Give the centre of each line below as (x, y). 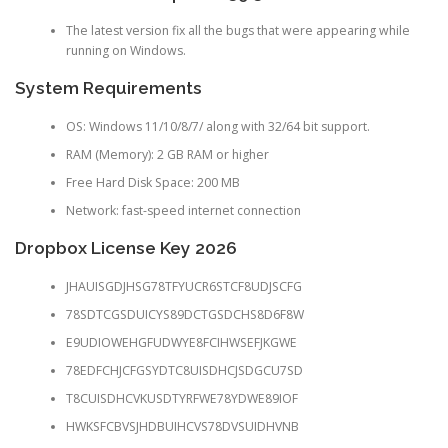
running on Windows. (125, 51)
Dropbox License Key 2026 (126, 248)
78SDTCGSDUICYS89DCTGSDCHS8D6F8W (184, 314)
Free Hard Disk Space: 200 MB (152, 182)
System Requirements (108, 88)
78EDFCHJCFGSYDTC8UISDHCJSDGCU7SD (184, 370)
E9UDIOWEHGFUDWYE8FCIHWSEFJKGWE (181, 342)
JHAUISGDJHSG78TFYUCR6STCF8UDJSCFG (183, 286)
